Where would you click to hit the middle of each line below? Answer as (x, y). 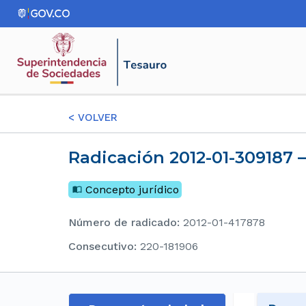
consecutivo (105, 246)
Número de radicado (127, 222)
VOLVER (96, 117)
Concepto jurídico (132, 190)
